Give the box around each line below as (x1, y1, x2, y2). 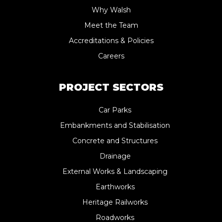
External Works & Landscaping (62, 167, 167, 176)
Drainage (99, 152, 131, 161)
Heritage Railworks (82, 198, 148, 207)
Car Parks (99, 106, 131, 114)
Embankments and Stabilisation (60, 121, 170, 130)
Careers (98, 52, 124, 60)
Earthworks (95, 182, 135, 191)
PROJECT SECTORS (58, 81, 164, 93)
